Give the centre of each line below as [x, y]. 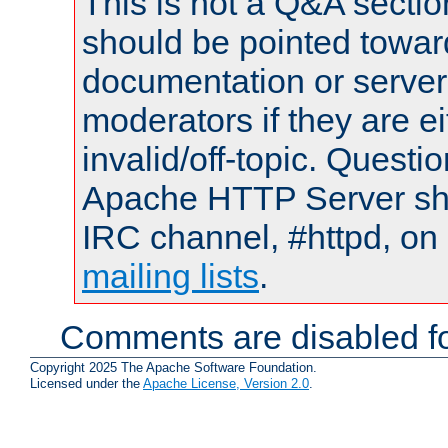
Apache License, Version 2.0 [226, 384]
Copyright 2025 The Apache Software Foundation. [173, 368]
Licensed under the [86, 384]
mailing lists [170, 275]
